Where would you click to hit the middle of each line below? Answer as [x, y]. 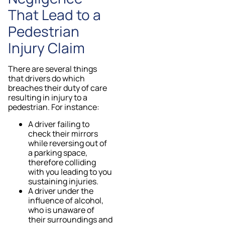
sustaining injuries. [64, 181]
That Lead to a [54, 15]
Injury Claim [46, 48]
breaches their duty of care [58, 88]
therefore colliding [62, 162]
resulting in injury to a [48, 98]
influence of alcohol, [66, 200]
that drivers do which [46, 79]
